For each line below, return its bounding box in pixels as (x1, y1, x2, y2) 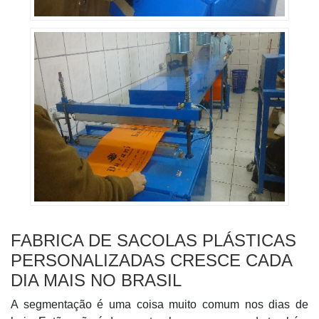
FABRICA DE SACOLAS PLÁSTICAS (11, 231, 296, 250)
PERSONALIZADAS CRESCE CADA (11, 251, 292, 270)
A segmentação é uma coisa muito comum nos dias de (11, 298, 308, 310)
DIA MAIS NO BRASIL (11, 271, 182, 290)
